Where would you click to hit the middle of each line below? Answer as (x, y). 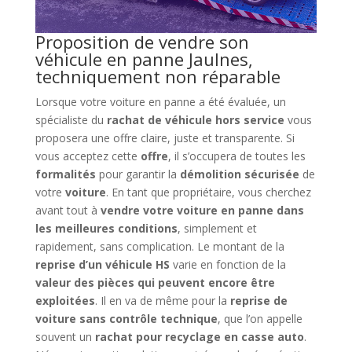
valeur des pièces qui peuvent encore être (155, 283)
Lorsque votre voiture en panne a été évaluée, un (160, 102)
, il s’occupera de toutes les (236, 156)
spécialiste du (71, 120)
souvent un (65, 337)
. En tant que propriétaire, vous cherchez (208, 192)
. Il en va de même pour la (162, 301)
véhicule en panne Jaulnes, (144, 59)
